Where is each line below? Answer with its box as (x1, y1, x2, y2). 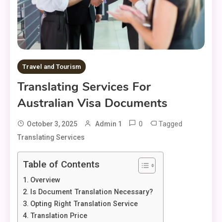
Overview (30, 176, 60, 185)
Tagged (159, 119, 182, 129)
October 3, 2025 (27, 120, 77, 128)
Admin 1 (95, 120, 122, 128)
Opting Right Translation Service (30, 200, 138, 209)
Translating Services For (17, 79, 151, 95)
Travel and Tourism (22, 63, 81, 71)
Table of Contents (23, 159, 100, 170)
